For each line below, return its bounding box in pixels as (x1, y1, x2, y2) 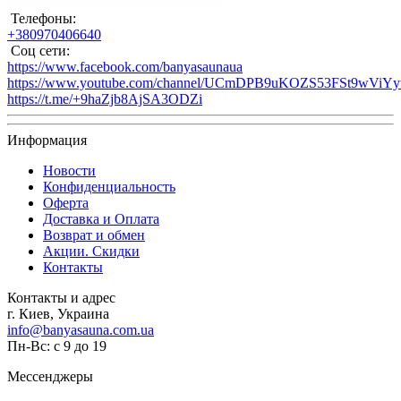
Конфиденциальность (43, 178, 175, 194)
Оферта (43, 194, 89, 210)
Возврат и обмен (43, 226, 145, 243)
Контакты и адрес (7, 289, 115, 305)
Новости (43, 162, 96, 178)
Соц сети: (7, 42, 70, 58)
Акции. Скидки (43, 243, 140, 259)
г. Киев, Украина (7, 305, 109, 321)
